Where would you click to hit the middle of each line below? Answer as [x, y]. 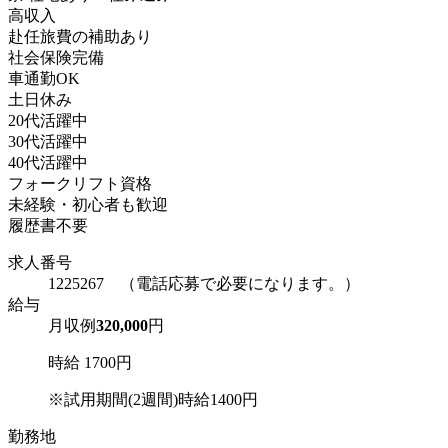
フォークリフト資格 [80, 184]
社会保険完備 [56, 58]
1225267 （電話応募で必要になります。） [204, 284]
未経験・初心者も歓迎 [88, 205]
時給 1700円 [90, 363]
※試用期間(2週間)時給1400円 [153, 400]
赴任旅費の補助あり [80, 37]
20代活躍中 [48, 121]
